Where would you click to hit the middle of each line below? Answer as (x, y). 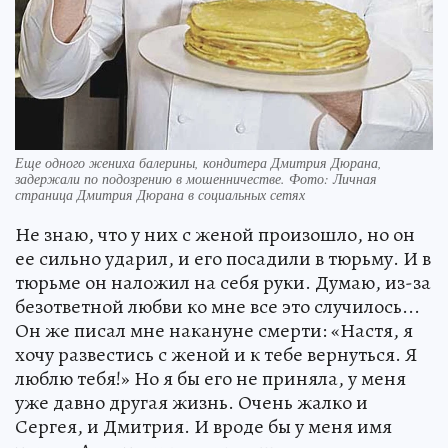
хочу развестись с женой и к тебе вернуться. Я (216, 355)
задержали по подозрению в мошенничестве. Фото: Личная (196, 179)
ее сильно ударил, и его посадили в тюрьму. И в (223, 259)
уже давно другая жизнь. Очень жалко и (191, 403)
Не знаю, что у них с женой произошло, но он (215, 235)
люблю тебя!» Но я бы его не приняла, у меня (210, 379)
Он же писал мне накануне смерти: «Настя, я (214, 331)
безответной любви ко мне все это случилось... (217, 307)
